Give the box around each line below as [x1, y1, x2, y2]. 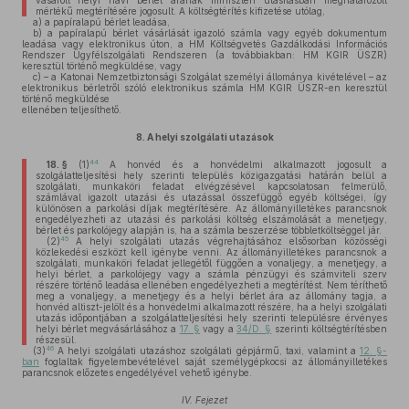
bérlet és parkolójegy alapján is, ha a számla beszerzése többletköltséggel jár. [35, 225, 382, 236]
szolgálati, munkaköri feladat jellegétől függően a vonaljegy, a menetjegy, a [35, 257, 387, 268]
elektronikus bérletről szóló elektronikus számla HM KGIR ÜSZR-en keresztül [22, 82, 387, 93]
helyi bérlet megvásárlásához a [35, 323, 180, 334]
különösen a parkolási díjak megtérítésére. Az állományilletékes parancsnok [35, 203, 387, 214]
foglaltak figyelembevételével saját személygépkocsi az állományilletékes [39, 356, 387, 367]
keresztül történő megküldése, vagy [22, 60, 182, 71]
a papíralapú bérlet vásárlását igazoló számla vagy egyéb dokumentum [42, 27, 387, 38]
